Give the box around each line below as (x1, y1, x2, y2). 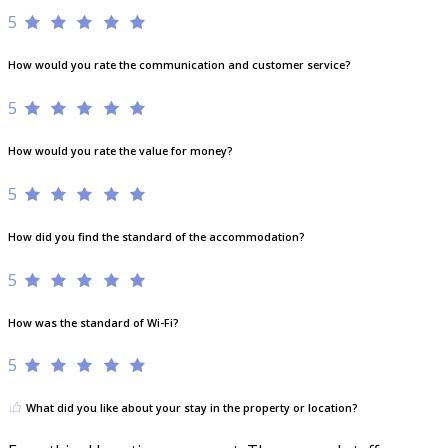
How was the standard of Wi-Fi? (8, 315, 179, 330)
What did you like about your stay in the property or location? (23, 401, 358, 416)
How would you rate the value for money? (8, 143, 233, 158)
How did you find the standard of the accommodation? (8, 229, 305, 244)
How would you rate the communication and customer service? (8, 57, 351, 72)
